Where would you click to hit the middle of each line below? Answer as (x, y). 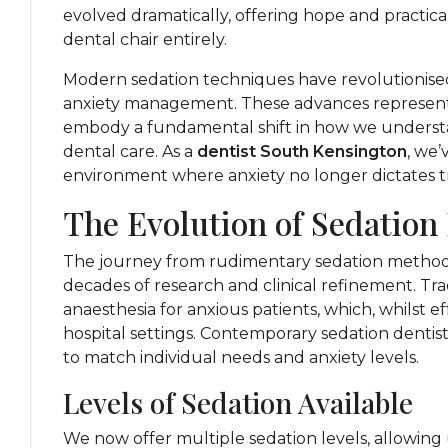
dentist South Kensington (302, 151)
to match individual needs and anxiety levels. (241, 357)
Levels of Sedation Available (238, 402)
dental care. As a (130, 151)
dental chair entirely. (145, 39)
